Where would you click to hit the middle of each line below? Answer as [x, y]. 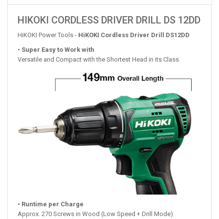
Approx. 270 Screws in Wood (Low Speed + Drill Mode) [95, 214]
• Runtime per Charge [51, 204]
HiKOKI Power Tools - [48, 35]
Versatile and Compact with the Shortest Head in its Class [98, 60]
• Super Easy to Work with [56, 50]
